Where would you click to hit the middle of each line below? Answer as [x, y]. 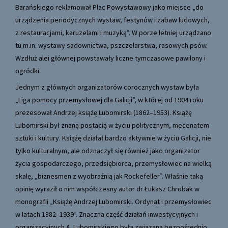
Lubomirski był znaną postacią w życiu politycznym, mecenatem [112, 125]
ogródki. [28, 71]
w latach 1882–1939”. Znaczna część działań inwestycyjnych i [107, 215]
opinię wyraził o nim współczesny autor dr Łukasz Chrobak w [107, 189]
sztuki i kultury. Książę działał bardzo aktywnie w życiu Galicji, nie [113, 138]
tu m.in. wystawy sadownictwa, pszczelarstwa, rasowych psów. [111, 46]
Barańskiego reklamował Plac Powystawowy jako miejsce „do [109, 7]
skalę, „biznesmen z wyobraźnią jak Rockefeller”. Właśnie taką [109, 176]
